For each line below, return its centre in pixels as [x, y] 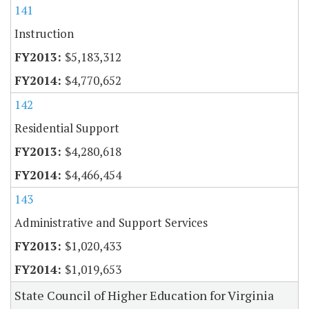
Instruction [44, 33]
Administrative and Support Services [111, 222]
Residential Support [67, 128]
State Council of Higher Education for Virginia [144, 295]
